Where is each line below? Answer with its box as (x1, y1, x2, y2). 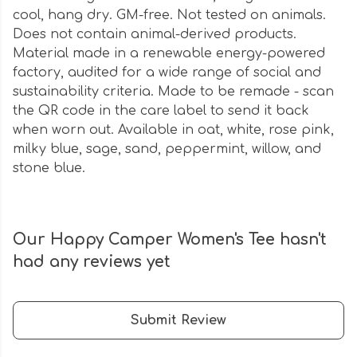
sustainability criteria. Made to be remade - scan (13, 84, 334, 100)
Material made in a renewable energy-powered (13, 46, 325, 61)
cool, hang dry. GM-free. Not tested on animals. (13, 8, 326, 23)
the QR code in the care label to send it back (13, 104, 309, 119)
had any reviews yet (13, 253, 171, 271)
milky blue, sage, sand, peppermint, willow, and (13, 142, 321, 157)
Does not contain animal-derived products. (13, 27, 296, 42)
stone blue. (13, 161, 85, 176)
